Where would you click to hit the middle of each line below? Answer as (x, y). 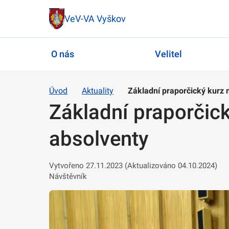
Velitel (168, 54)
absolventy (99, 139)
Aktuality (98, 90)
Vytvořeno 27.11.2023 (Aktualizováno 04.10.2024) (133, 165)
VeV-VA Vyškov (95, 18)
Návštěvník (68, 176)
